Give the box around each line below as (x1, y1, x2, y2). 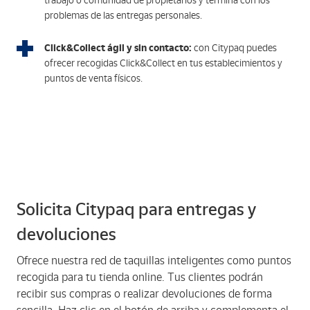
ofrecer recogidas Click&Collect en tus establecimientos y (44, 57, 282, 69)
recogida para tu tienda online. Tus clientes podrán (17, 271, 263, 284)
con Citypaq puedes (192, 42, 277, 54)
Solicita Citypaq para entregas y (17, 199, 256, 219)
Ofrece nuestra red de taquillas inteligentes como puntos (17, 254, 291, 267)
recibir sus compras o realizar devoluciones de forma (17, 287, 272, 300)
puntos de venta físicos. (44, 73, 143, 84)
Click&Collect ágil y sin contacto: (44, 42, 192, 54)
